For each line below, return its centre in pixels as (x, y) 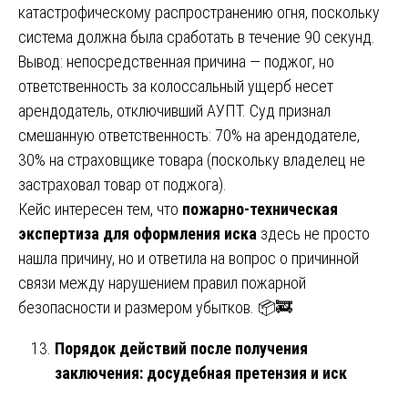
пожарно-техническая (260, 209)
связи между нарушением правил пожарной (162, 282)
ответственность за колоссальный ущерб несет (176, 86)
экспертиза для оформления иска (138, 233)
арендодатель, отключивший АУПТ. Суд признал (174, 110)
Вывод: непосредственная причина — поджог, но (176, 61)
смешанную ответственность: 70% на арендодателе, (189, 135)
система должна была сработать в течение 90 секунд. (197, 36)
